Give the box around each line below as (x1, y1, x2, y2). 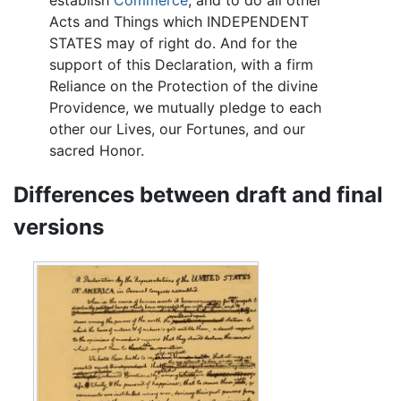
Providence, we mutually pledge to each (49, 98, 321, 116)
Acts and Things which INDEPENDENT (49, 13, 309, 30)
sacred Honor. (49, 141, 144, 159)
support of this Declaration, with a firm (49, 55, 313, 73)
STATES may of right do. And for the (49, 34, 297, 52)
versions (13, 213, 104, 240)
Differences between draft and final (13, 181, 383, 208)
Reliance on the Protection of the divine (49, 77, 318, 95)
